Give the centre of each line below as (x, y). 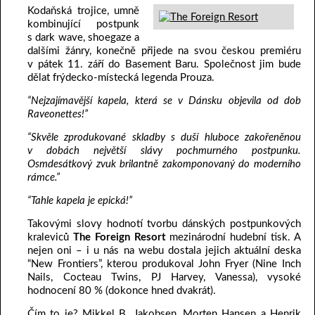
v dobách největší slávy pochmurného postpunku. (164, 151)
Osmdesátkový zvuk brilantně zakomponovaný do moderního (164, 165)
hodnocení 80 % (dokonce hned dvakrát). (122, 291)
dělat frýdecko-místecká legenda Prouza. (121, 78)
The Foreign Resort (119, 238)
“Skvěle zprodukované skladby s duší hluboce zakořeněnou (164, 138)
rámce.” (44, 178)
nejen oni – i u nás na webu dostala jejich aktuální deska (164, 251)
